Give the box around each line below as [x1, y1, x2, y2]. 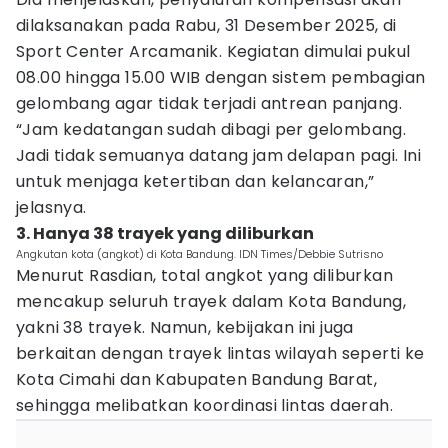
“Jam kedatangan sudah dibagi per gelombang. [16, 118, 407, 141]
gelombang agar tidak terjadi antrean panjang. [16, 92, 402, 115]
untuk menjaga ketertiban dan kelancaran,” [16, 170, 375, 193]
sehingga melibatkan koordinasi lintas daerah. [16, 394, 393, 417]
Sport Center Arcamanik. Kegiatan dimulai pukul [16, 40, 411, 63]
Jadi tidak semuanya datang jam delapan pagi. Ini [16, 144, 422, 167]
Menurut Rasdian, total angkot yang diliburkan [16, 264, 393, 287]
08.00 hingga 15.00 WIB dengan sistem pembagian [16, 66, 426, 89]
